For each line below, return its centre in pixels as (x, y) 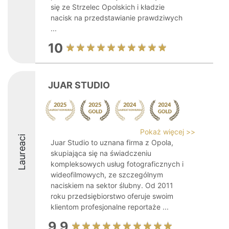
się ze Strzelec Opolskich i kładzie (108, 7)
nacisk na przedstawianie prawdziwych (117, 18)
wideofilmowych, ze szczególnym (107, 175)
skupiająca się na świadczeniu (101, 153)
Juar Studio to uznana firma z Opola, (112, 142)
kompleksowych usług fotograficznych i (117, 164)
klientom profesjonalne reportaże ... (110, 207)
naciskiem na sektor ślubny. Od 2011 (112, 185)
